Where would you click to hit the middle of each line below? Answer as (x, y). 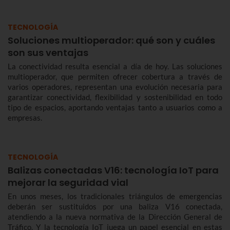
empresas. (25, 117)
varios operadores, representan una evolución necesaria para (115, 87)
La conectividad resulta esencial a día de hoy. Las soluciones (115, 66)
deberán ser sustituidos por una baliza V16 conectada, (115, 206)
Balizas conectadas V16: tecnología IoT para (113, 170)
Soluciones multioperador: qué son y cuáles (111, 40)
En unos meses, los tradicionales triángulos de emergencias (115, 196)
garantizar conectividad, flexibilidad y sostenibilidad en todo (115, 97)
